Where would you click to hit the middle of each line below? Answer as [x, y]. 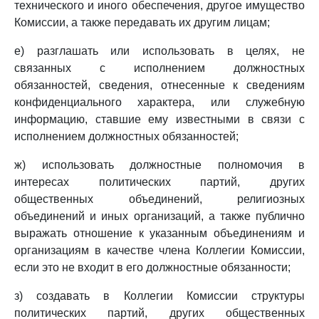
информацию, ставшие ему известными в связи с [159, 119]
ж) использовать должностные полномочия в [159, 165]
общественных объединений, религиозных [159, 199]
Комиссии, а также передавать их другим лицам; [142, 22]
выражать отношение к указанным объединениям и [159, 233]
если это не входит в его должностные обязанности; [152, 267]
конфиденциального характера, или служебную [159, 102]
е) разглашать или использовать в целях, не [159, 51]
